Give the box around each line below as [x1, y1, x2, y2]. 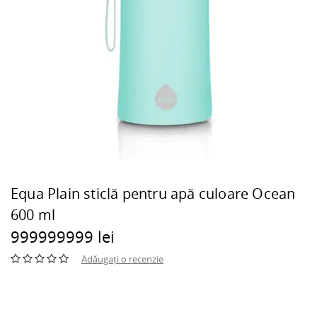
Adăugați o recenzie [81, 253, 163, 265]
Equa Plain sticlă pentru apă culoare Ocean [11, 184, 296, 203]
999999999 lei [11, 226, 115, 247]
